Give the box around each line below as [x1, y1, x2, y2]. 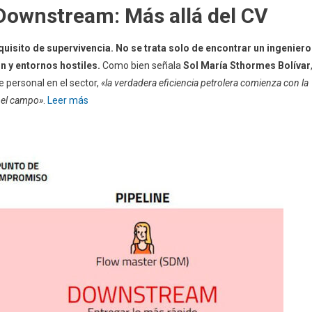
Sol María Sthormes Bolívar [183, 59, 311, 71]
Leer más [47, 94, 88, 106]
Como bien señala [100, 59, 183, 71]
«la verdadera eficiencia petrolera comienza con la [101, 77, 309, 88]
